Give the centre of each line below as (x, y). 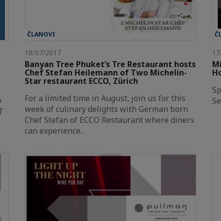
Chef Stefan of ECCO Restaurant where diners (110, 120)
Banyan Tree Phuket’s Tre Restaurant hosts (110, 64)
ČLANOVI (41, 35)
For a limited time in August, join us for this (105, 98)
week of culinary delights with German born (106, 109)
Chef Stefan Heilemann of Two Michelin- (106, 73)
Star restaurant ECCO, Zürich (81, 81)
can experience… (55, 131)
